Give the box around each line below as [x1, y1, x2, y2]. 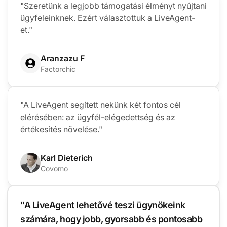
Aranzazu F [41, 53, 85, 64]
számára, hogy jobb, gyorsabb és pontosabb [20, 214, 203, 225]
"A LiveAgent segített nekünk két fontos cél [20, 100, 181, 110]
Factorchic [41, 65, 75, 74]
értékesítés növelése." [20, 124, 102, 135]
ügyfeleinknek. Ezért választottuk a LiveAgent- [20, 13, 195, 23]
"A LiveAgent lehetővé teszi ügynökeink [20, 200, 185, 211]
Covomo [41, 164, 68, 173]
